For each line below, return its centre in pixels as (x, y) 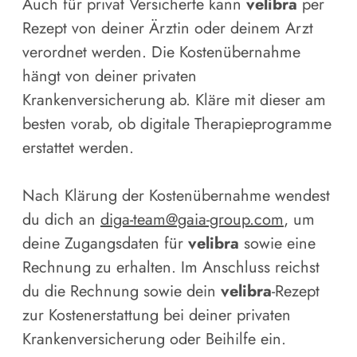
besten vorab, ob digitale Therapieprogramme (177, 124)
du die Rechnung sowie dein (122, 291)
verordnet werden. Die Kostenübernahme (161, 52)
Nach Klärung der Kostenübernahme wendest (176, 195)
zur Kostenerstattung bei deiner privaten (157, 315)
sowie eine (277, 243)
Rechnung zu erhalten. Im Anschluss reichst (171, 267)
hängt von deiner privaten (110, 76)
